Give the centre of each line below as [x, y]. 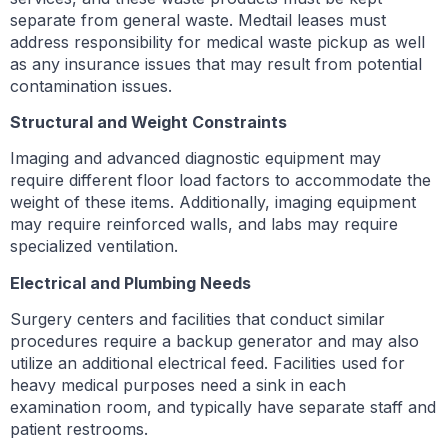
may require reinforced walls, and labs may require [204, 224]
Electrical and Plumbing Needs [130, 282]
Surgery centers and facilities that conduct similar [197, 319]
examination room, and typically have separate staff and [223, 407]
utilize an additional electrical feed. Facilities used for [207, 363]
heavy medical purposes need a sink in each [178, 385]
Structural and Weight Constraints [148, 122]
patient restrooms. [79, 429]
